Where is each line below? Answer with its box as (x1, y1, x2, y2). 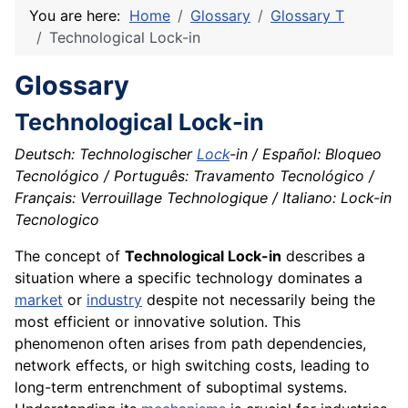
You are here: (29, 6, 129, 25)
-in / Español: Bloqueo (229, 145, 382, 164)
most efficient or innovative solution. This (15, 312, 301, 331)
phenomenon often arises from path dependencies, (15, 334, 366, 353)
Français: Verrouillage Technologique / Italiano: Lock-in (15, 189, 392, 208)
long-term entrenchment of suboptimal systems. (15, 378, 347, 397)
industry (87, 291, 142, 310)
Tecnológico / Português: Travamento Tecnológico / (15, 167, 374, 186)
